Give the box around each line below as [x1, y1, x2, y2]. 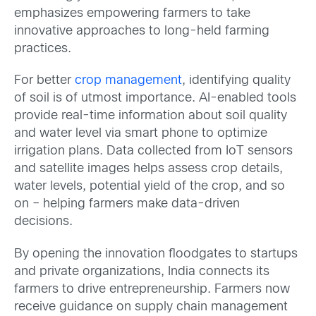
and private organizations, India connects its [14, 265, 269, 278]
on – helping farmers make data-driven [14, 198, 240, 211]
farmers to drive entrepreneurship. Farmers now [14, 283, 290, 296]
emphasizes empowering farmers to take [14, 8, 250, 20]
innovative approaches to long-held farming [14, 25, 269, 37]
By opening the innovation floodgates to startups [14, 248, 298, 260]
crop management [75, 75, 182, 87]
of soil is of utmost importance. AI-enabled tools [14, 92, 296, 105]
